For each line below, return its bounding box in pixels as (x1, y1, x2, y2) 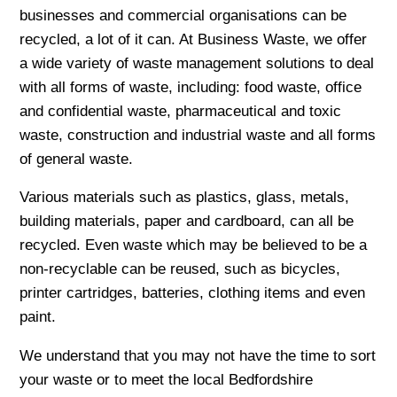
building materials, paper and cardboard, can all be (19, 213, 354, 230)
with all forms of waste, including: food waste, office (19, 78, 362, 96)
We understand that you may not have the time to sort (19, 346, 377, 364)
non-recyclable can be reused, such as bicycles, (19, 261, 341, 278)
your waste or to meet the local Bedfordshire (19, 370, 314, 388)
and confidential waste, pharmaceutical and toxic (19, 102, 342, 120)
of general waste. (19, 150, 134, 167)
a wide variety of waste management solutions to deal (19, 54, 375, 72)
